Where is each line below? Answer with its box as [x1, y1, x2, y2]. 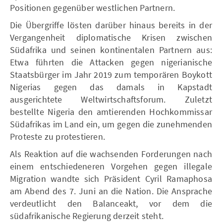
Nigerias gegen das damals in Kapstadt [10, 81, 212, 93]
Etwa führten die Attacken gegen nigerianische [10, 56, 212, 68]
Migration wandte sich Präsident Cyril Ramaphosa [10, 173, 212, 184]
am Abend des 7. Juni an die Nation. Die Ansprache [10, 185, 212, 197]
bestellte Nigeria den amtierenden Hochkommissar [10, 106, 212, 117]
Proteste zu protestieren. [10, 131, 105, 142]
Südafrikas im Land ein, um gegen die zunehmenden [10, 118, 212, 130]
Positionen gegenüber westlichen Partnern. [10, 2, 177, 13]
